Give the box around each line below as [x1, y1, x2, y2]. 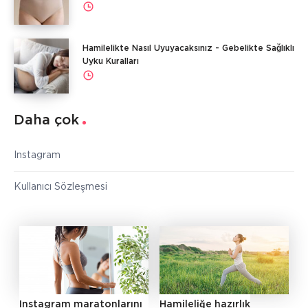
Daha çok [14, 113, 79, 126]
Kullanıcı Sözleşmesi [14, 182, 107, 191]
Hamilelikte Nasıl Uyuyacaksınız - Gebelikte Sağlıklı [82, 44, 294, 52]
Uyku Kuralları [82, 57, 139, 65]
